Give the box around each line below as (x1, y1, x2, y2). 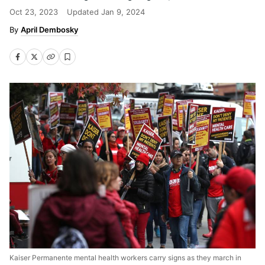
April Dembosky (21, 25, 78, 34)
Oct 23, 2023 (9, 7, 58, 17)
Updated (67, 7, 101, 17)
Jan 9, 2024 (101, 7, 145, 17)
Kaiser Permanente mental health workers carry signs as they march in (9, 253, 241, 262)
